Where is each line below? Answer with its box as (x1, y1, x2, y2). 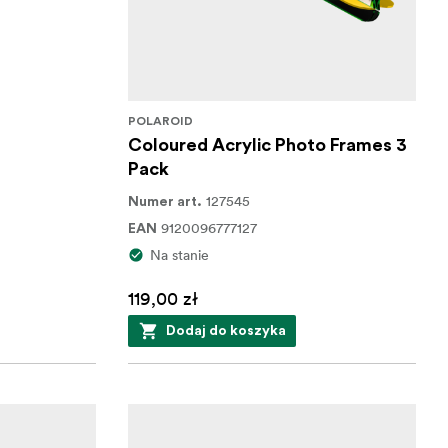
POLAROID (127, 115, 193, 127)
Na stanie (149, 246, 209, 264)
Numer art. (127, 195, 202, 209)
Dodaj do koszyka (165, 324, 286, 338)
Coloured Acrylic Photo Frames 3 (127, 136, 407, 154)
